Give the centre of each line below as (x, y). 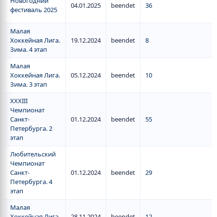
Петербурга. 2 (31, 128)
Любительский (33, 154)
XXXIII (19, 101)
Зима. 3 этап (29, 84)
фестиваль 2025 (34, 10)
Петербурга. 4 (31, 182)
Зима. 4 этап (29, 49)
